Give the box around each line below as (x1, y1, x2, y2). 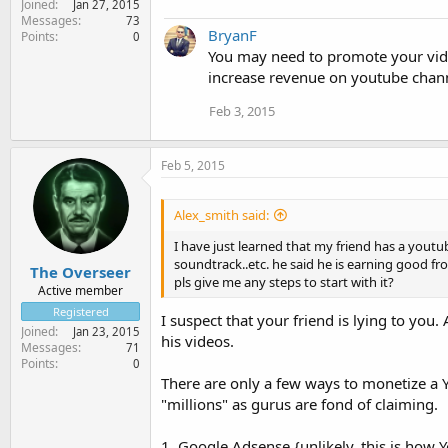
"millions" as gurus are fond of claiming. (161, 393, 438, 414)
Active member (38, 281, 123, 299)
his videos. (161, 330, 234, 351)
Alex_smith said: (174, 206, 269, 225)
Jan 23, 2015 (73, 323, 140, 339)
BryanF (208, 25, 257, 45)
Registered (52, 303, 109, 319)
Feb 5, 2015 (161, 157, 225, 174)
